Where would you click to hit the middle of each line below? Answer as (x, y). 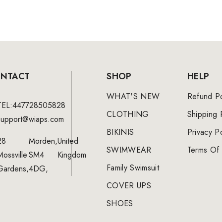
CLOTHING (128, 114)
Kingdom (72, 155)
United (68, 141)
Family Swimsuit (133, 167)
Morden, (43, 141)
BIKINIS (120, 132)
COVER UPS (129, 185)
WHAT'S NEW (133, 96)
